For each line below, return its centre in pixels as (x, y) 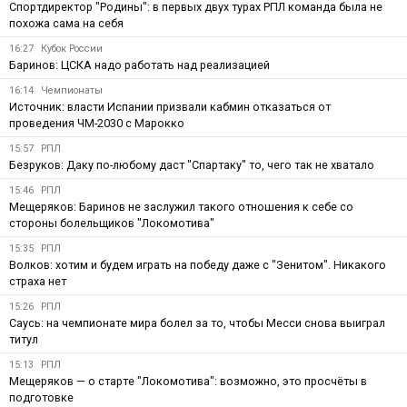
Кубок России (72, 48)
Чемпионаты (72, 90)
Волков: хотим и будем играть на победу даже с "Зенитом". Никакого (198, 264)
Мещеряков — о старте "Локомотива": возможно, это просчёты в (188, 381)
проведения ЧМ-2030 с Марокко (97, 123)
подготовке (41, 397)
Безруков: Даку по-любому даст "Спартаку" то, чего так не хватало (192, 164)
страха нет (38, 281)
